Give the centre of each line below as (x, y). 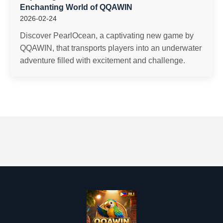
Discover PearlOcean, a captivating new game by (107, 36)
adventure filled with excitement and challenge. (103, 60)
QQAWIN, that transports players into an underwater (111, 48)
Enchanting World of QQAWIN (76, 7)
